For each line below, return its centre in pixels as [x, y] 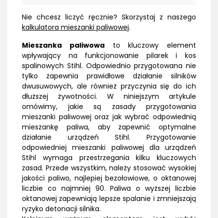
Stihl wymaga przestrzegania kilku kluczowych [109, 157]
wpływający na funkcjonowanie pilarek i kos [109, 55]
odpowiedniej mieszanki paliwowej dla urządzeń [109, 147]
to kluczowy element [150, 45]
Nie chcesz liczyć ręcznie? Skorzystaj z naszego [109, 17]
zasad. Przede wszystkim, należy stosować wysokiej [109, 168]
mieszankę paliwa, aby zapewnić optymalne [109, 127]
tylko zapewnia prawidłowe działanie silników [109, 76]
